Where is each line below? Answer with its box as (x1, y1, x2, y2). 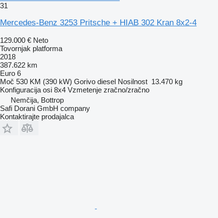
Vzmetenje (68, 85, 102, 94)
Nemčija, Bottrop (11, 95, 64, 104)
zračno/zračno (104, 85, 149, 94)
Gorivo (74, 77, 95, 86)
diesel (97, 77, 116, 86)
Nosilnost (118, 77, 147, 86)
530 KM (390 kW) (16, 77, 72, 86)
